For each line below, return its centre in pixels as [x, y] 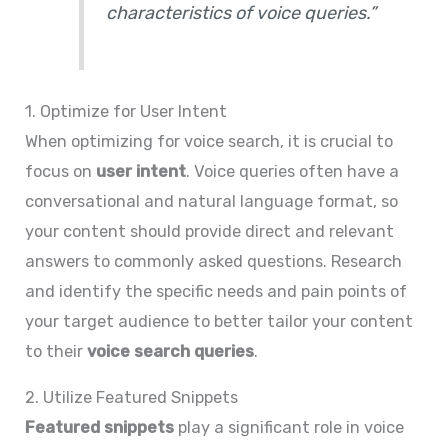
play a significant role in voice [289, 428]
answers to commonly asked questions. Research [214, 261]
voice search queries [171, 351]
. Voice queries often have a [293, 171]
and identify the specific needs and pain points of [216, 291]
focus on [61, 171]
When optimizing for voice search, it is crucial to [209, 141]
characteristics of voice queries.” [241, 13]
